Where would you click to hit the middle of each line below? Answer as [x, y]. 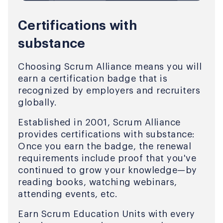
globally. [38, 103]
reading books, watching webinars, [98, 182]
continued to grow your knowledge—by [108, 170]
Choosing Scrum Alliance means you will [110, 67]
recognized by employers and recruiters [109, 91]
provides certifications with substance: [107, 135]
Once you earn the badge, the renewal [105, 147]
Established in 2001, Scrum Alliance [99, 123]
